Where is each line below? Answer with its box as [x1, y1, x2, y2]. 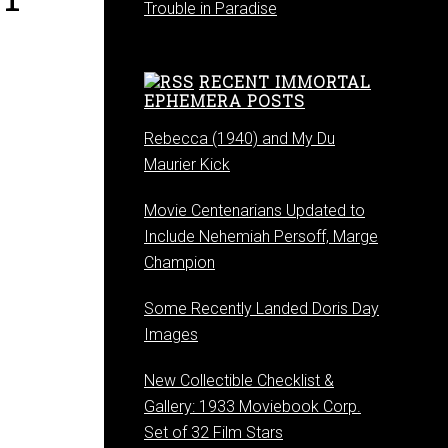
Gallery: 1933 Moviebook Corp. [144, 397, 361, 416]
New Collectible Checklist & [144, 371, 334, 390]
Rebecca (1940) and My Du [144, 129, 335, 148]
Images [144, 325, 198, 344]
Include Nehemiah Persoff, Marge [144, 227, 378, 246]
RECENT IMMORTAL [199, 71, 371, 92]
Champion [144, 253, 215, 272]
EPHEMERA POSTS [144, 90, 305, 111]
